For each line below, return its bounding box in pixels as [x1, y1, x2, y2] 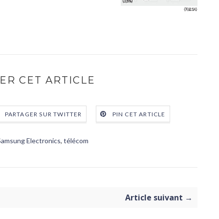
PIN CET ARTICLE [112, 110, 166, 118]
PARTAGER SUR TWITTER [4, 110, 82, 118]
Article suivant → [125, 192, 193, 203]
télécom [64, 136, 88, 145]
